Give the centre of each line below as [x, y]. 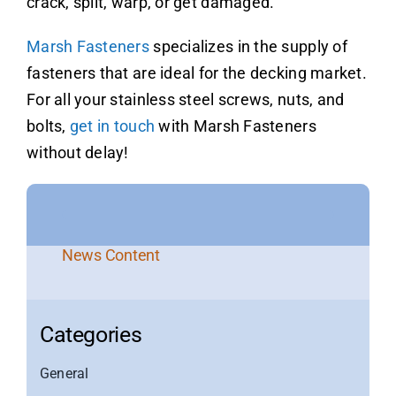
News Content [110, 255]
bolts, [48, 126]
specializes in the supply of [248, 46]
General [64, 373]
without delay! [77, 152]
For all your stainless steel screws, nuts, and [185, 99]
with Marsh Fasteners [236, 126]
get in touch [112, 126]
